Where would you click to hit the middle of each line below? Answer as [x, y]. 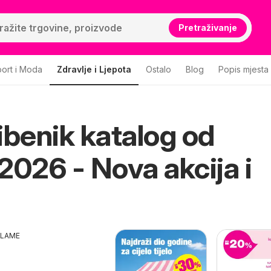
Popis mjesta [243, 69]
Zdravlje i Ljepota [94, 69]
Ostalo [158, 69]
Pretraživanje [207, 27]
